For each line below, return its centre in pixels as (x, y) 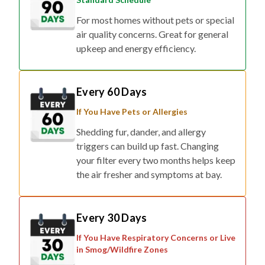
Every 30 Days (112, 218)
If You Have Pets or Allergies (132, 112)
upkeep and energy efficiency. (136, 49)
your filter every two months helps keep (156, 160)
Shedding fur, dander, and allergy (141, 132)
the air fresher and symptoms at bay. (149, 174)
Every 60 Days (112, 92)
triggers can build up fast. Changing (148, 146)
